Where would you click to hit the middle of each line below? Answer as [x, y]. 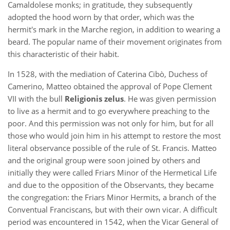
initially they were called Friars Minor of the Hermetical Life [112, 172]
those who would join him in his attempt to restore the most [114, 136]
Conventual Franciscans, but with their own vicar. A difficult [112, 209]
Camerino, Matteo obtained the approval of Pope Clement [110, 86]
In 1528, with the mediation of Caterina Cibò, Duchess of [108, 74]
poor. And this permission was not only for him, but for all [111, 123]
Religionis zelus [94, 99]
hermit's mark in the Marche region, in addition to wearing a [114, 29]
